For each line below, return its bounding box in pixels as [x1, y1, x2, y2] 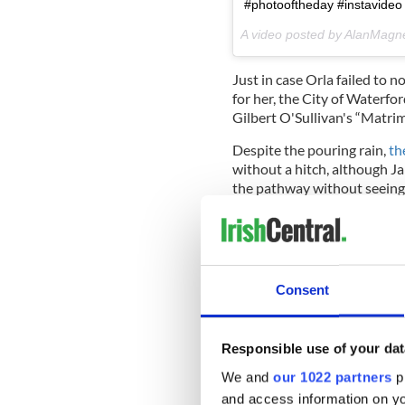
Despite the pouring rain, [231, 140, 389, 158]
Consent [275, 281, 330, 297]
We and [221, 369, 273, 385]
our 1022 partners [273, 369, 392, 385]
